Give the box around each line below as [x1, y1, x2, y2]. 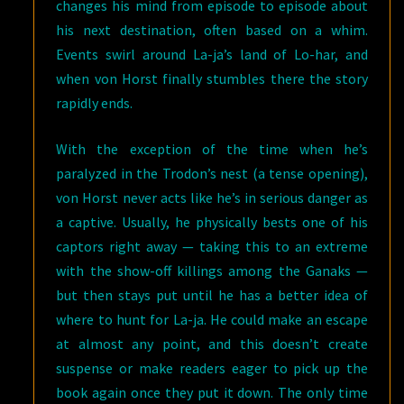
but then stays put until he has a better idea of [56, 286, 368, 305]
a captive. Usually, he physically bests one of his [56, 213, 368, 232]
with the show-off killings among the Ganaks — [56, 262, 368, 280]
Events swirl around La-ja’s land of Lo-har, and [56, 45, 368, 64]
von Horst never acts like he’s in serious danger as [56, 188, 368, 207]
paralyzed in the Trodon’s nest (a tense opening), [56, 164, 368, 183]
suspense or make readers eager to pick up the [56, 359, 368, 378]
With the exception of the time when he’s [56, 140, 368, 159]
